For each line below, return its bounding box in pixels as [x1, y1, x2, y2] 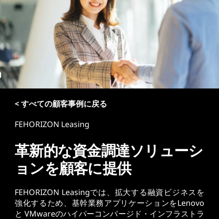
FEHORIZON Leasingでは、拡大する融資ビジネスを [15, 187, 204, 197]
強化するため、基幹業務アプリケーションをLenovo [15, 197, 204, 208]
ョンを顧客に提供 [15, 158, 131, 178]
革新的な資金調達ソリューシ [15, 140, 203, 160]
